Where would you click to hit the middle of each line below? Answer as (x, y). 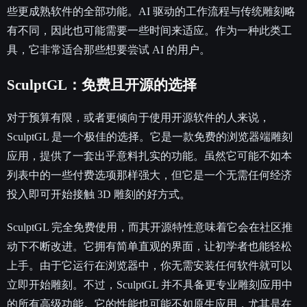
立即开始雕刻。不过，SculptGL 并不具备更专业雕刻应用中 (150, 284)
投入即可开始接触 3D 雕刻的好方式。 (99, 194)
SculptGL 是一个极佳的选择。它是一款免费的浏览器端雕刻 (150, 136)
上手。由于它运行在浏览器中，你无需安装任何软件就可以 (149, 265)
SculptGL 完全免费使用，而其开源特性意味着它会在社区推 (150, 227)
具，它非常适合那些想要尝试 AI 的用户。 (109, 49)
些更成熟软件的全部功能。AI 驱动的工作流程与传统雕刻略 (151, 11)
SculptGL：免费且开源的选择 (102, 85)
